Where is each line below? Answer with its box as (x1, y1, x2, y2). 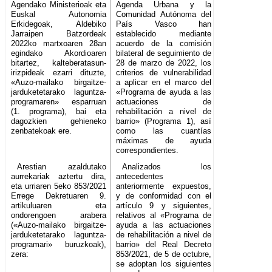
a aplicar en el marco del (116, 78, 212, 87)
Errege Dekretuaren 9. (11, 191, 107, 201)
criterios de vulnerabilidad (116, 68, 212, 78)
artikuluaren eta (11, 201, 107, 211)
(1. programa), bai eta (11, 107, 107, 117)
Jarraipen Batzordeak (11, 29, 107, 39)
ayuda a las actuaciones (116, 220, 212, 230)
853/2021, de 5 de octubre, (116, 250, 212, 259)
